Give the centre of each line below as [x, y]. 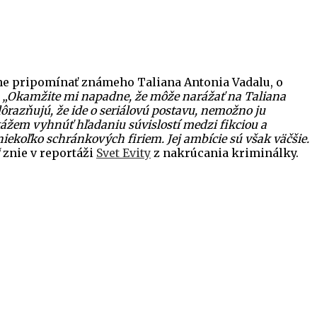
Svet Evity [123, 153]
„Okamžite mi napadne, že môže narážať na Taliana [144, 97]
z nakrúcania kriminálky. [225, 153]
